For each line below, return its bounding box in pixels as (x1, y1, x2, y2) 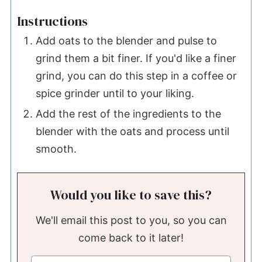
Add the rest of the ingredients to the (35, 108, 221, 120)
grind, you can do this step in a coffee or (35, 70, 237, 82)
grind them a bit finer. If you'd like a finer (35, 52, 236, 65)
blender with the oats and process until (35, 125, 229, 138)
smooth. (35, 143, 77, 156)
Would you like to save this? (50, 187, 212, 204)
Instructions (16, 13, 88, 30)
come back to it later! (78, 232, 184, 244)
